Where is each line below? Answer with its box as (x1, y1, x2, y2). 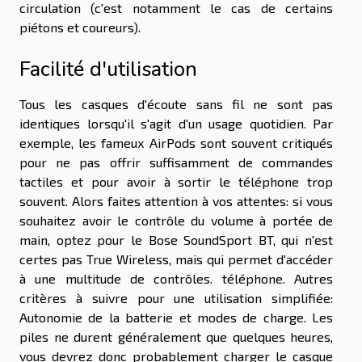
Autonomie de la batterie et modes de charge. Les (19, 309, 333, 326)
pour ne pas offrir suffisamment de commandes (19, 154, 333, 170)
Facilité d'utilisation (19, 55, 197, 84)
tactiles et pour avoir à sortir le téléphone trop (19, 174, 333, 190)
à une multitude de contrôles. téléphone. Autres (19, 271, 333, 287)
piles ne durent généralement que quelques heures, (19, 329, 333, 345)
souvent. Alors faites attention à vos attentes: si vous (19, 193, 333, 209)
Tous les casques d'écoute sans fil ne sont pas (19, 96, 333, 112)
